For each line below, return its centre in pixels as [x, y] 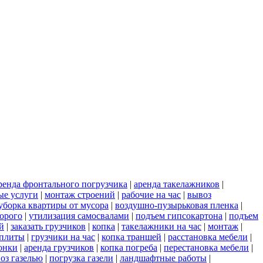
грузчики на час [63, 237]
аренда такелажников [177, 184]
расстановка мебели [208, 237]
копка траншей [131, 237]
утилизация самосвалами [79, 216]
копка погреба [129, 248]
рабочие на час [151, 195]
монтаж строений [80, 195]
